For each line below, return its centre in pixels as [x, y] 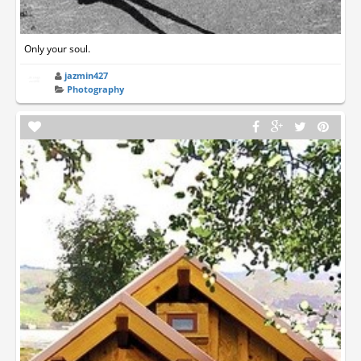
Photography [96, 89]
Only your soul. [57, 49]
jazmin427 [87, 75]
